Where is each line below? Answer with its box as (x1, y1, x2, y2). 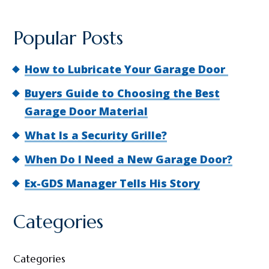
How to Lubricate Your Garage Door (25, 62, 228, 76)
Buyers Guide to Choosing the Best (25, 86, 220, 100)
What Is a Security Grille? (25, 128, 167, 142)
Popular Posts (13, 26, 123, 50)
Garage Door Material (25, 104, 148, 118)
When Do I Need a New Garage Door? (25, 152, 232, 166)
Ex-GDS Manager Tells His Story (25, 176, 200, 190)
